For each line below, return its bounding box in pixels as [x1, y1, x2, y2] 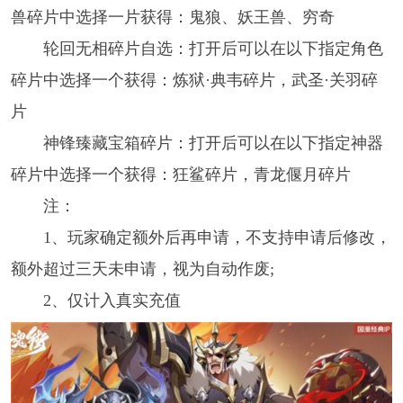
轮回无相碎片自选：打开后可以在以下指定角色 [42, 39, 383, 58]
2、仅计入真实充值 [42, 291, 181, 309]
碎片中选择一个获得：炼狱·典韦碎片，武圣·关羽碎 [10, 70, 378, 89]
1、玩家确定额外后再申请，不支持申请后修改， [42, 228, 391, 246]
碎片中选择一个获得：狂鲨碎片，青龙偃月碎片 [10, 165, 351, 184]
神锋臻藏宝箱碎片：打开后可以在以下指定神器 [42, 133, 383, 152]
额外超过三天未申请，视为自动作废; [10, 259, 274, 278]
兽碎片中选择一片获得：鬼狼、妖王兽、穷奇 [10, 7, 335, 26]
